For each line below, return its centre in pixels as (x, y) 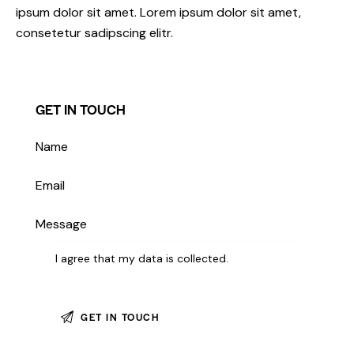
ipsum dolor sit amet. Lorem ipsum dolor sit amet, (158, 12)
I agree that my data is (117, 258)
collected (202, 258)
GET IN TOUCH (81, 109)
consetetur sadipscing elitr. (94, 32)
